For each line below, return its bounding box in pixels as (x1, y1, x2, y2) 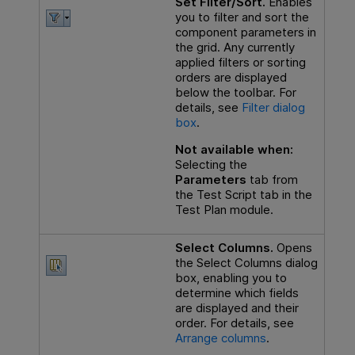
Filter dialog (241, 100, 305, 116)
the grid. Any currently (174, 40, 295, 55)
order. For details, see (174, 315, 294, 331)
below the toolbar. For (174, 85, 296, 101)
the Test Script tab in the (174, 186, 312, 202)
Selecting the (174, 156, 247, 172)
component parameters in (174, 25, 316, 40)
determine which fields (174, 285, 299, 301)
